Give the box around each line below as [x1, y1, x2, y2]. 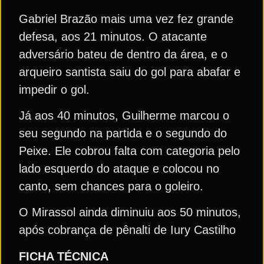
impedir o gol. [19, 82, 90, 96]
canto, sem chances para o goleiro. [19, 180, 203, 193]
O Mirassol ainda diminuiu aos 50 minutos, [19, 206, 241, 219]
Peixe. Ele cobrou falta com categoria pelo [19, 144, 240, 158]
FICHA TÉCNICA [19, 249, 108, 263]
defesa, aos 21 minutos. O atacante [19, 29, 207, 43]
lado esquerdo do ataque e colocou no [19, 162, 219, 176]
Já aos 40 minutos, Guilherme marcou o [19, 109, 229, 123]
